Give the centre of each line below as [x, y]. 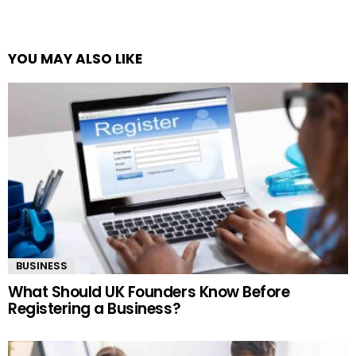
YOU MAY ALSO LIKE [75, 58]
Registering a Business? [95, 308]
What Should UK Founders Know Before [149, 292]
